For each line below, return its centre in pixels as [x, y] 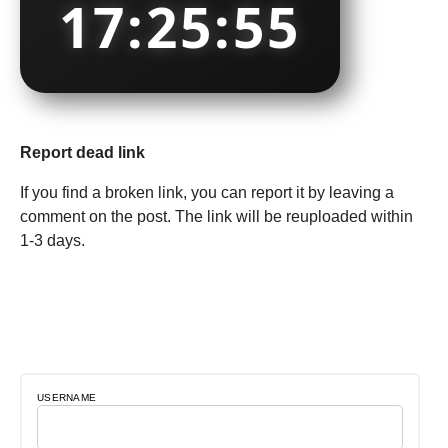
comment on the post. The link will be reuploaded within [216, 217]
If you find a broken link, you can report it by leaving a [207, 193]
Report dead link [82, 153]
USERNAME [66, 398]
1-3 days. [52, 241]
